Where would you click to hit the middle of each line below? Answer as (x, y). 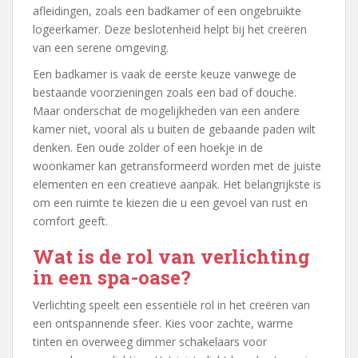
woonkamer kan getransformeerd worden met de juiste (177, 166)
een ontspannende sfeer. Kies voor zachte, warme (163, 323)
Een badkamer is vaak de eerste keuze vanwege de (165, 74)
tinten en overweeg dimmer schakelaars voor (150, 342)
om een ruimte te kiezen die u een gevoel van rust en (170, 203)
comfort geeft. (70, 221)
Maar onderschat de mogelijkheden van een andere (166, 111)
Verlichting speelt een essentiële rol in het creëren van (171, 305)
